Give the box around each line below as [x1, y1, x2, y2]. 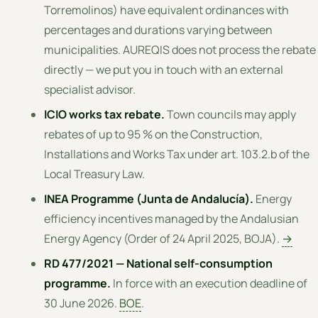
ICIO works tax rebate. [44, 106, 165, 122]
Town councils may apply [165, 106, 297, 122]
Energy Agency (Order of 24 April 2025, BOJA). [44, 231, 283, 247]
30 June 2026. [44, 295, 120, 312]
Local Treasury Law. [44, 165, 146, 182]
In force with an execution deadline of [111, 275, 308, 292]
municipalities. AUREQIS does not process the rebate [44, 41, 317, 57]
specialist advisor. [44, 81, 136, 97]
